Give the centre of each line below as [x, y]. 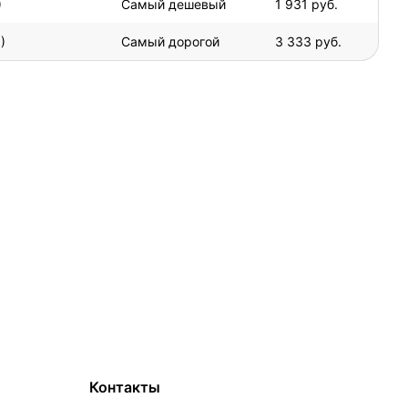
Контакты [125, 387]
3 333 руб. [308, 41]
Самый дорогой [170, 41]
